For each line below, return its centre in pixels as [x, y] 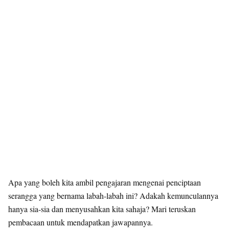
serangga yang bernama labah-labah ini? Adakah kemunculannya [113, 196]
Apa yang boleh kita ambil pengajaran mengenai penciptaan [105, 182]
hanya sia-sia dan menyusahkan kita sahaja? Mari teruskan [102, 209]
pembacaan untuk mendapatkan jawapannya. [81, 222]
